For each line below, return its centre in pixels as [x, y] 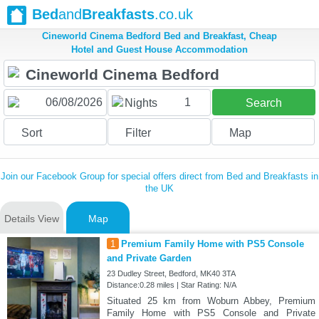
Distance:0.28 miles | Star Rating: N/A [171, 285]
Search [263, 103]
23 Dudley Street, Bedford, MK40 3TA [171, 274]
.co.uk [174, 14]
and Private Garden [149, 258]
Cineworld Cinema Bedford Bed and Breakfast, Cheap [159, 36]
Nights [141, 103]
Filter [138, 133]
